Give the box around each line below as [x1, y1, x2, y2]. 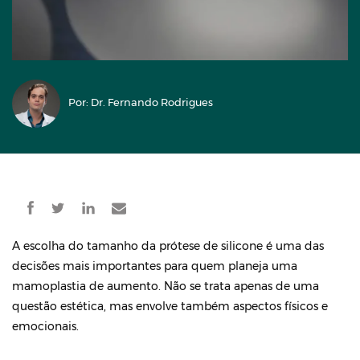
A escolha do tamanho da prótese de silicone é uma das [12, 239, 324, 253]
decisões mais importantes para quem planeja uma [12, 259, 297, 273]
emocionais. [12, 319, 79, 333]
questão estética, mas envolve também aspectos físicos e [12, 299, 328, 313]
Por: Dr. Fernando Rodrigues [68, 96, 213, 109]
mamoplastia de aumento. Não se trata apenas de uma [12, 279, 319, 293]
